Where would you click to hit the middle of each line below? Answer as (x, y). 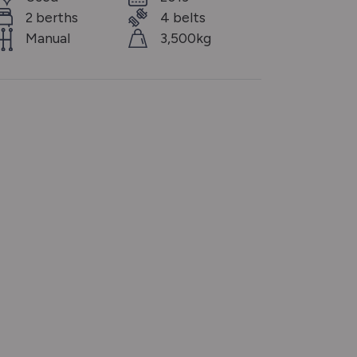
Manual (48, 38)
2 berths (52, 17)
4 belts (183, 17)
